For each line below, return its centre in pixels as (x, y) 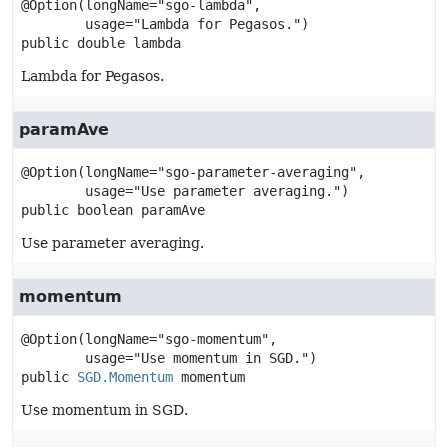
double (101, 43)
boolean (105, 210)
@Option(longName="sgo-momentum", (149, 339)
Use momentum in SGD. (104, 410)
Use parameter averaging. (112, 243)
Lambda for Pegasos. (92, 76)
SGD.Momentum (125, 377)
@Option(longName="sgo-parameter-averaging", (193, 172)
